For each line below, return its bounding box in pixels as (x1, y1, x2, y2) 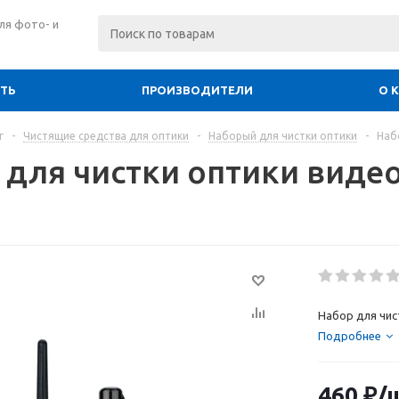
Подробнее (318, 330, 381, 342)
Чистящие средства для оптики (23, 130, 189, 142)
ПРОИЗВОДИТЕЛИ (142, 84, 253, 96)
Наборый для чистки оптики (208, 130, 357, 142)
